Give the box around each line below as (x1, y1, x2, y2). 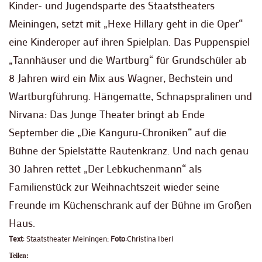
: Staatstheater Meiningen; (23, 233, 111, 244)
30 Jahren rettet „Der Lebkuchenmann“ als (9, 161, 202, 176)
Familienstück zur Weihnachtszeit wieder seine (9, 180, 219, 194)
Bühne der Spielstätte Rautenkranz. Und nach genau (9, 143, 249, 158)
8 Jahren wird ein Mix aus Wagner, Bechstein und (9, 71, 233, 85)
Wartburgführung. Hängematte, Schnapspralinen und (9, 89, 252, 104)
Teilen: (9, 251, 29, 260)
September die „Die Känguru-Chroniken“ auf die (9, 125, 226, 140)
